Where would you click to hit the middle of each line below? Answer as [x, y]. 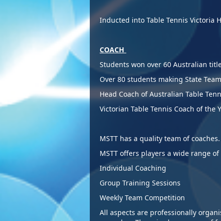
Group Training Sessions [141, 183]
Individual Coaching [134, 168]
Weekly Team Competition [143, 198]
